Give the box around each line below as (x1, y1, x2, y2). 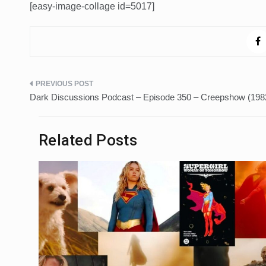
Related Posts (39, 131, 137, 150)
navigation (29, 103, 105, 121)
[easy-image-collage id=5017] (30, 1, 154, 12)
